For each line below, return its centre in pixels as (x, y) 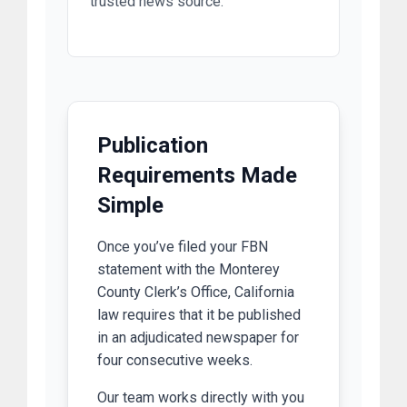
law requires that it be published (199, 315)
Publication (153, 146)
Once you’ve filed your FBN (183, 247)
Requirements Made (197, 176)
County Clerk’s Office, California (196, 293)
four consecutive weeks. (175, 361)
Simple (130, 206)
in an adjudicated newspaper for (198, 338)
